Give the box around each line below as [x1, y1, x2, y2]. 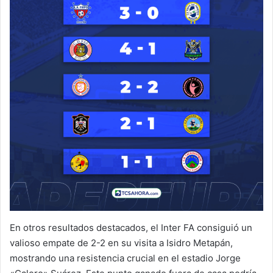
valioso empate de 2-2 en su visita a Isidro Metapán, [10, 237, 233, 249]
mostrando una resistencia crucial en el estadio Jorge [10, 252, 241, 264]
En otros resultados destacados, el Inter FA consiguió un [10, 222, 252, 234]
